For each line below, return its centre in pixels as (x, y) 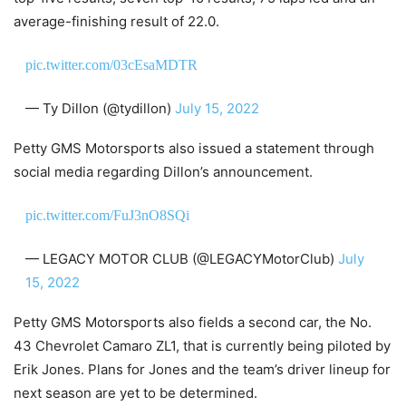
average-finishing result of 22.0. (116, 21)
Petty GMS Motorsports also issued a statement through (194, 148)
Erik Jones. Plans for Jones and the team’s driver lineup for (202, 369)
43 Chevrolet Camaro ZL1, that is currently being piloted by (202, 345)
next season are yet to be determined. (135, 392)
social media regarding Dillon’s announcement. (163, 171)
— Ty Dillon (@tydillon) (100, 108)
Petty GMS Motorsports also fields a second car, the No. (193, 322)
